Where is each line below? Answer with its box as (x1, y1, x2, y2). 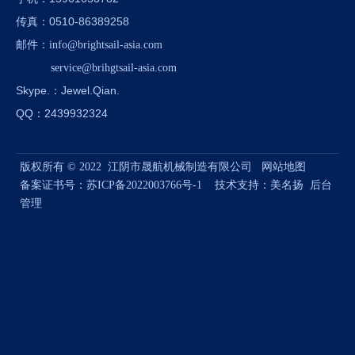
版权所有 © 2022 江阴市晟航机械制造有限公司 (20, 161, 261, 173)
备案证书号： (20, 179, 86, 191)
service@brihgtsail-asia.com (51, 62, 177, 74)
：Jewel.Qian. (50, 84, 120, 97)
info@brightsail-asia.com (49, 39, 162, 51)
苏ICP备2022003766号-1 (86, 179, 202, 191)
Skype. (16, 84, 50, 97)
